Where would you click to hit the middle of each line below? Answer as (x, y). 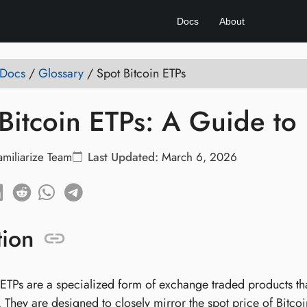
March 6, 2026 (199, 157)
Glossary (61, 73)
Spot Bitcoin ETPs (141, 73)
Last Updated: (123, 157)
